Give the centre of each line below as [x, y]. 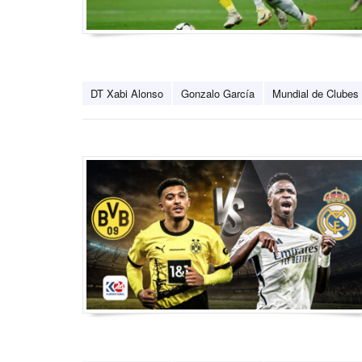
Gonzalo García [218, 94]
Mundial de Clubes [316, 94]
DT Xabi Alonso [127, 94]
